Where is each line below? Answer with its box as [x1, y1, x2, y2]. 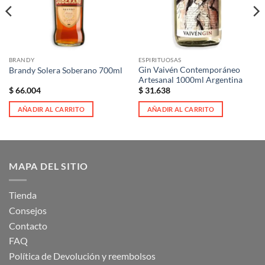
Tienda [9, 189, 37, 201]
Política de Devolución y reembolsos [9, 250, 156, 261]
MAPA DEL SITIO [9, 160, 89, 172]
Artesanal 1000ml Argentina [138, 75, 243, 85]
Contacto [9, 219, 47, 231]
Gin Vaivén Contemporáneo [138, 64, 240, 75]
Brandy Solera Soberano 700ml [8, 65, 122, 75]
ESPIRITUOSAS [138, 56, 182, 64]
